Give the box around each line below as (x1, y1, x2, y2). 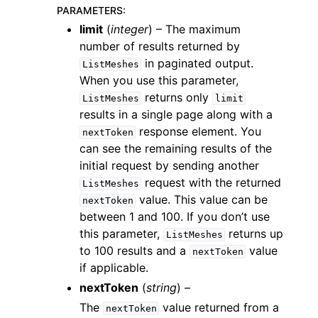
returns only (141, 90, 213, 104)
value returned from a (159, 300, 280, 314)
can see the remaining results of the (79, 141, 272, 155)
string (146, 280, 177, 295)
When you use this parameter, (79, 73, 238, 87)
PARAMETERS (57, 4, 123, 16)
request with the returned (141, 175, 282, 190)
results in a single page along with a (79, 107, 273, 121)
